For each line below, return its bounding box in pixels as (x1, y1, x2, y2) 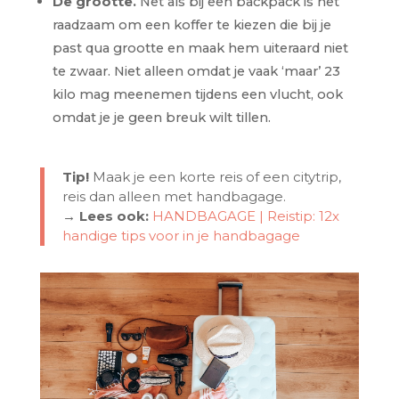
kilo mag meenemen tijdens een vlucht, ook (52, 85, 343, 102)
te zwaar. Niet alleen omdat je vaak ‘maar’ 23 (52, 62, 340, 79)
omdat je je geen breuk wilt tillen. (52, 109, 271, 126)
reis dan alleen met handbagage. (61, 187, 286, 205)
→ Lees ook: (61, 207, 149, 224)
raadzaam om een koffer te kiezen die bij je (52, 16, 331, 33)
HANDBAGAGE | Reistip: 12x (151, 207, 339, 224)
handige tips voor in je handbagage (61, 226, 300, 244)
